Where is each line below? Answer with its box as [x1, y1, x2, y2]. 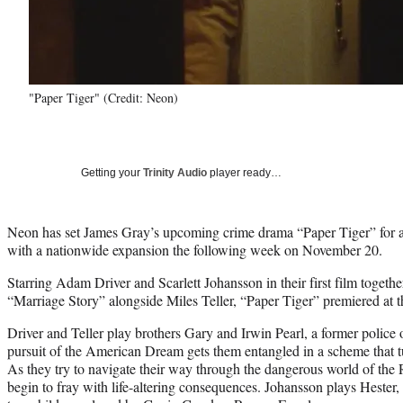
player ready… [207, 166, 282, 179]
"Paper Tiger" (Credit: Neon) [29, 88, 178, 106]
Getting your [81, 166, 143, 179]
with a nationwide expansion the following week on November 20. [7, 239, 382, 259]
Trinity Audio [143, 166, 207, 179]
